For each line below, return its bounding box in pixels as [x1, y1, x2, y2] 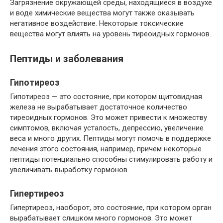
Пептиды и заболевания [10, 53, 123, 65]
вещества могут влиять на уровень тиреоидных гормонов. [10, 29, 211, 38]
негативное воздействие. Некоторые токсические [10, 18, 184, 28]
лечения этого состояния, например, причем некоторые [10, 144, 202, 153]
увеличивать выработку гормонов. [10, 165, 129, 174]
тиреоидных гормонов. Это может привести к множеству [10, 112, 207, 122]
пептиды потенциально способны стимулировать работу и [10, 154, 213, 164]
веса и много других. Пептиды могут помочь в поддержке [10, 133, 211, 143]
